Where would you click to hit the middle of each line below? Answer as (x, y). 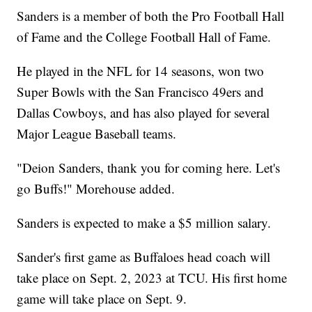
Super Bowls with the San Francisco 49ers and (141, 92)
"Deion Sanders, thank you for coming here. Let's (149, 168)
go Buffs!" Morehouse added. (96, 189)
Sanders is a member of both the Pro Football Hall (151, 16)
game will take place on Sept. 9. (102, 299)
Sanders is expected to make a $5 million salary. (144, 223)
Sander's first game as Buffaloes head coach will (144, 257)
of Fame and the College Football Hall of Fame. (144, 37)
